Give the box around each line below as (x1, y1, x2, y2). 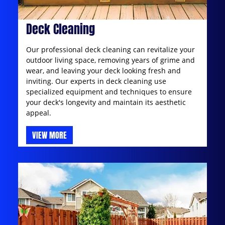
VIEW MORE (32, 129, 67, 141)
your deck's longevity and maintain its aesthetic (26, 97, 186, 107)
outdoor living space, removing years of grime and (26, 55, 195, 65)
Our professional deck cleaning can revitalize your (26, 44, 195, 54)
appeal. (26, 107, 51, 118)
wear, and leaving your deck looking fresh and (26, 65, 181, 75)
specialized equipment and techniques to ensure (26, 86, 192, 96)
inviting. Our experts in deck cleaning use (26, 76, 166, 86)
